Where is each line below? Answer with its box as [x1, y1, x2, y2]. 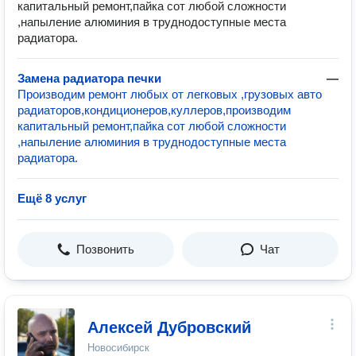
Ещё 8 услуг [17, 192, 87, 205]
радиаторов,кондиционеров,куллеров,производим [17, 103, 291, 117]
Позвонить [76, 242, 134, 256]
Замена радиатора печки [17, 72, 161, 85]
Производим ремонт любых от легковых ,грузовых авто [17, 87, 322, 101]
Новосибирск [87, 342, 149, 354]
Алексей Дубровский [87, 319, 251, 336]
